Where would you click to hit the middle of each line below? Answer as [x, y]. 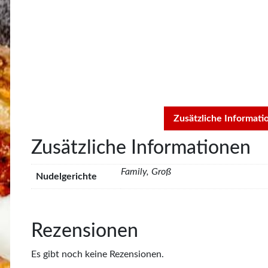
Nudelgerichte [66, 176]
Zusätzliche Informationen [141, 147]
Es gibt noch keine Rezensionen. [98, 254]
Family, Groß [146, 171]
